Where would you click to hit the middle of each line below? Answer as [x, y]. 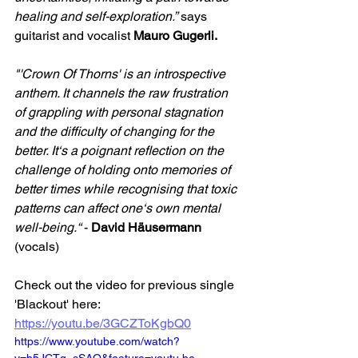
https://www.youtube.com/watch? [97, 341]
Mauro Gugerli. [175, 35]
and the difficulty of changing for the [116, 131]
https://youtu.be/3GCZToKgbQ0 [103, 323]
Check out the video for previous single [126, 284]
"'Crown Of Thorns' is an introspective [121, 74]
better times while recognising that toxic [127, 189]
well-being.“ [49, 227]
